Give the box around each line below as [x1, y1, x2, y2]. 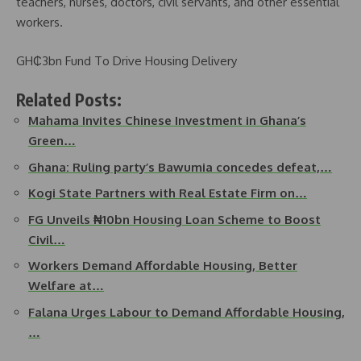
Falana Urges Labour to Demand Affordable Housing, [28, 304, 345, 320]
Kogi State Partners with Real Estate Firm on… [28, 185, 307, 201]
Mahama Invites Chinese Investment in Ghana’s [28, 113, 306, 128]
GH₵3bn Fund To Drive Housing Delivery [16, 52, 237, 68]
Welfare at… [28, 278, 104, 293]
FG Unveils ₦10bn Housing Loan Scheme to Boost [28, 211, 321, 227]
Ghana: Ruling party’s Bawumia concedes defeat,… [28, 159, 332, 175]
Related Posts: [16, 89, 122, 110]
